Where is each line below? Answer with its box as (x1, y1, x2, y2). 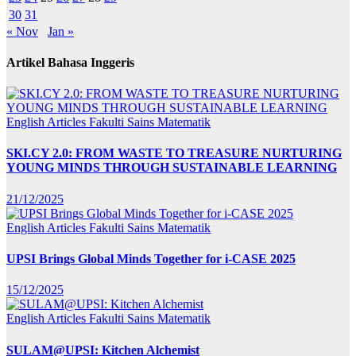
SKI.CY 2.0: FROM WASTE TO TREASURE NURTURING (6, 146, 342, 161)
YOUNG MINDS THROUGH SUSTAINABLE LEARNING (6, 161, 337, 175)
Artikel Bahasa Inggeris (6, 55, 134, 69)
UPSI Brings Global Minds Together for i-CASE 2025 (6, 252, 296, 265)
